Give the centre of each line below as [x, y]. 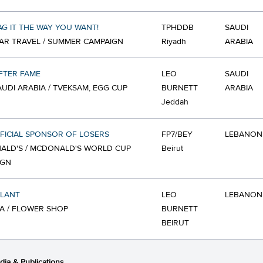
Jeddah [175, 102]
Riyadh [174, 42]
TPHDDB [178, 28]
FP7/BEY [177, 134]
